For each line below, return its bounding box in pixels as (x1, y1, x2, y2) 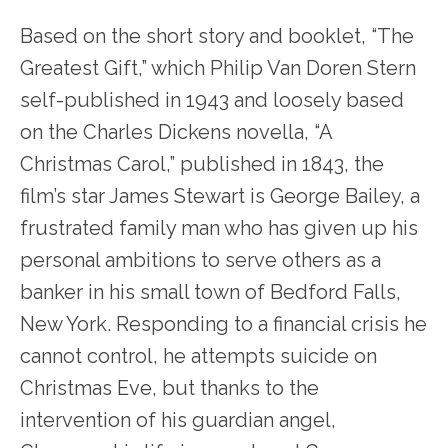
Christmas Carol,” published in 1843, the (20, 152, 384, 177)
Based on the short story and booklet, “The (20, 24, 414, 49)
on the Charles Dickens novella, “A (20, 120, 332, 145)
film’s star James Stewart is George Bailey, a (20, 184, 420, 209)
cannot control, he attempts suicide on (20, 344, 377, 369)
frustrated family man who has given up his (20, 216, 418, 241)
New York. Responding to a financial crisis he (20, 312, 427, 337)
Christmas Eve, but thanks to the (20, 376, 319, 401)
